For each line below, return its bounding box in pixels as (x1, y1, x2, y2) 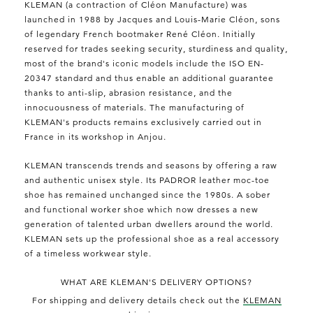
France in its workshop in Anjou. (24, 131, 166, 142)
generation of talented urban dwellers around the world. (24, 218, 273, 229)
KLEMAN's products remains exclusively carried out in (24, 116, 262, 127)
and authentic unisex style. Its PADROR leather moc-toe (24, 174, 270, 185)
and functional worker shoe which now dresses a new (24, 203, 259, 214)
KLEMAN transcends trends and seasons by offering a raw (24, 159, 277, 170)
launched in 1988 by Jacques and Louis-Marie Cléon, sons (24, 13, 280, 24)
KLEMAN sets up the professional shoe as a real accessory (24, 233, 279, 244)
